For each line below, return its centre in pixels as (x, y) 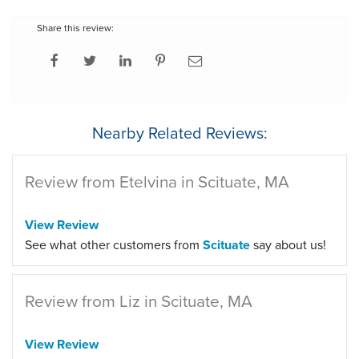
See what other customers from (114, 244)
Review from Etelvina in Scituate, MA (157, 182)
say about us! (288, 244)
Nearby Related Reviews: (179, 133)
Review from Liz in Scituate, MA (139, 301)
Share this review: (75, 28)
